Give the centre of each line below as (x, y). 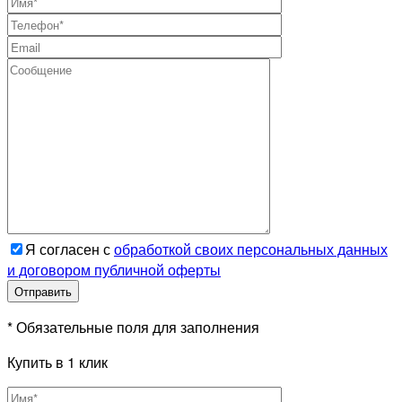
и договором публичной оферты (114, 269)
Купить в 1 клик (57, 362)
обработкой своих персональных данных (251, 249)
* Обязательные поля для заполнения (133, 327)
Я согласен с (70, 249)
